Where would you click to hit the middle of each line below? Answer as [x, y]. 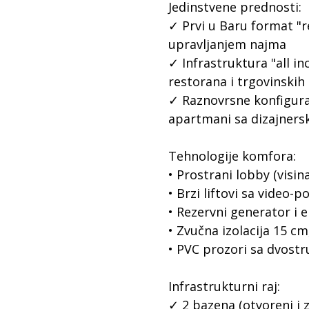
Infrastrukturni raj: [224, 286]
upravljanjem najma [227, 44]
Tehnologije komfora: [232, 156]
